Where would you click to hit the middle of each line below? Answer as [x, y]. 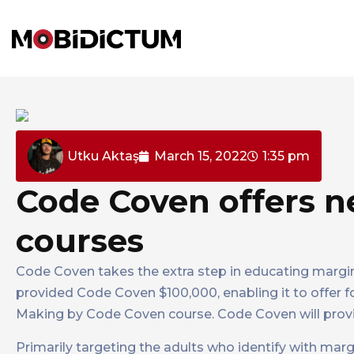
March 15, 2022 [201, 156]
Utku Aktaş [103, 156]
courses [80, 241]
